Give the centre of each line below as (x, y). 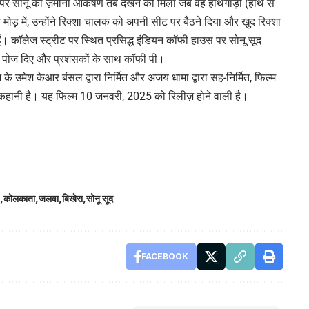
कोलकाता (19, 198)
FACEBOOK (165, 256)
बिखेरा (72, 198)
